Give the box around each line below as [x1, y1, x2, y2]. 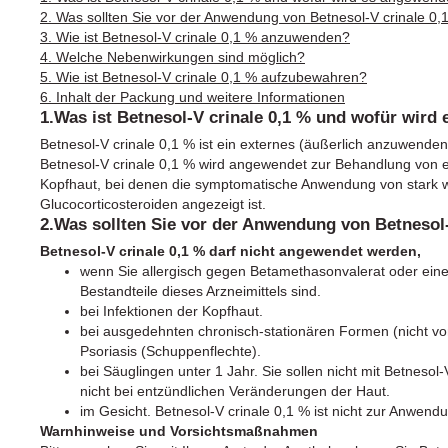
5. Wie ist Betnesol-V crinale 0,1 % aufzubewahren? [40, 68, 367, 85]
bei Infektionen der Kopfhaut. [80, 302, 263, 319]
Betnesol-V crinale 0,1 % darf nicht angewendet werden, [40, 242, 421, 259]
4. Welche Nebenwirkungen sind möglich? [40, 48, 305, 65]
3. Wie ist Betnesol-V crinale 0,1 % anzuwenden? [40, 28, 350, 45]
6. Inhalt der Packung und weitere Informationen [40, 88, 345, 105]
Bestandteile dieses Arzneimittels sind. [80, 282, 321, 299]
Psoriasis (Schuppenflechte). [80, 342, 261, 359]
